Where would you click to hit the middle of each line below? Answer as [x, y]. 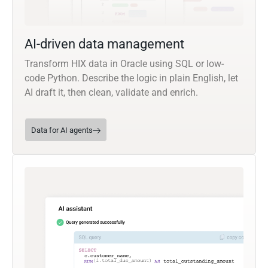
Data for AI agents [62, 130]
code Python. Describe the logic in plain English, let [131, 78]
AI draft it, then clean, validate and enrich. [111, 93]
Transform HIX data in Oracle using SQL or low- [124, 64]
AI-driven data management [104, 44]
